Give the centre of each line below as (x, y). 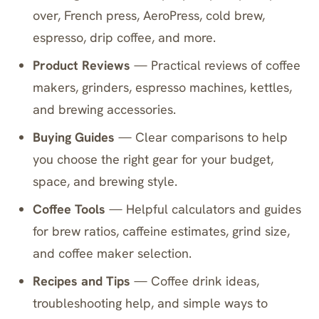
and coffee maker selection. (113, 253)
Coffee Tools (69, 209)
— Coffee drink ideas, (195, 281)
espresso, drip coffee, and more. (125, 37)
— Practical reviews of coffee (216, 65)
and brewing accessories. (105, 109)
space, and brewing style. (105, 181)
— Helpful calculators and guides (204, 209)
